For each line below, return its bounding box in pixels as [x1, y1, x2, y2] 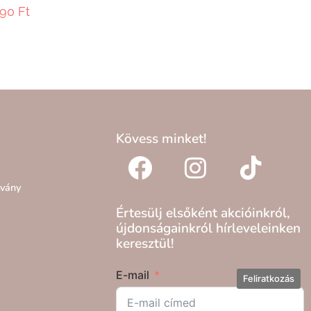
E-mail [115, 267, 149, 282]
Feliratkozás [242, 273, 294, 285]
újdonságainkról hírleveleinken [115, 219, 301, 238]
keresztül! [115, 235, 174, 253]
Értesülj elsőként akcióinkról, [115, 204, 290, 223]
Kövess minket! [115, 130, 207, 149]
